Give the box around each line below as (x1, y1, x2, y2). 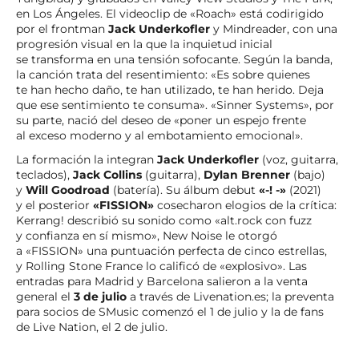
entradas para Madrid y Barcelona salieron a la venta (16, 273, 308, 288)
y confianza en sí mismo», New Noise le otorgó (16, 228, 277, 243)
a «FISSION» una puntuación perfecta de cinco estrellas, (16, 243, 327, 258)
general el (16, 288, 74, 304)
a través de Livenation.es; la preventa (127, 288, 334, 304)
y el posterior (16, 197, 93, 212)
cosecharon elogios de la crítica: (154, 197, 337, 212)
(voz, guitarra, (259, 151, 338, 167)
